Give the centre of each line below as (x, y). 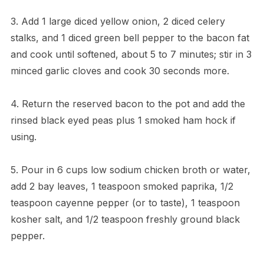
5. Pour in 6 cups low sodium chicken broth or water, (130, 169)
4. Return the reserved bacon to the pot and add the (128, 103)
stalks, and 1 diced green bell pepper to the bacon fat (130, 37)
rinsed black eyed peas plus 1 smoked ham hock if (123, 120)
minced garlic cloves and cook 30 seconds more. (120, 70)
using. (23, 136)
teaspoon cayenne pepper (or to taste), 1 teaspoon (125, 202)
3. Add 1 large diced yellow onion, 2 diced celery (118, 21)
